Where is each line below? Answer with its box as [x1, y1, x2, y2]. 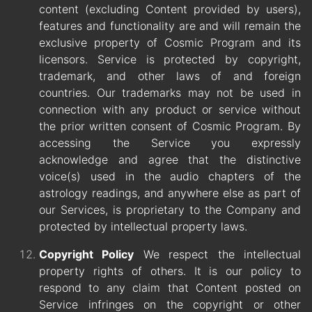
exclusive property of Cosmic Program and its [39, 36, 301, 50]
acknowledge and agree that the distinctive [39, 153, 301, 167]
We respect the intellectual [134, 247, 302, 262]
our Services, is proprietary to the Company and [39, 203, 301, 217]
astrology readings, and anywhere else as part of [39, 186, 301, 201]
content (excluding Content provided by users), [39, 2, 301, 17]
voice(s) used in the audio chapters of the [39, 169, 301, 184]
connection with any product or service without [39, 102, 301, 117]
